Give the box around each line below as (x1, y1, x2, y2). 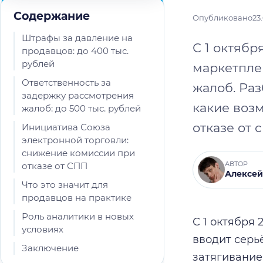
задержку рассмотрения (22, 90, 134, 101)
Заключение (22, 242, 79, 254)
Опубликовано (193, 13, 252, 22)
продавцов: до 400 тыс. (22, 45, 129, 56)
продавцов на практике (22, 192, 131, 203)
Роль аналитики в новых (22, 211, 134, 222)
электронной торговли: (22, 134, 129, 146)
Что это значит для (22, 179, 108, 190)
